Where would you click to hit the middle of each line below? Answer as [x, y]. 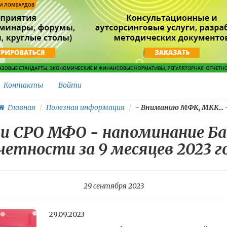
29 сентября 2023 [113, 186]
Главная [20, 107]
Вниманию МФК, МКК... [182, 107]
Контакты [23, 85]
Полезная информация [85, 107]
